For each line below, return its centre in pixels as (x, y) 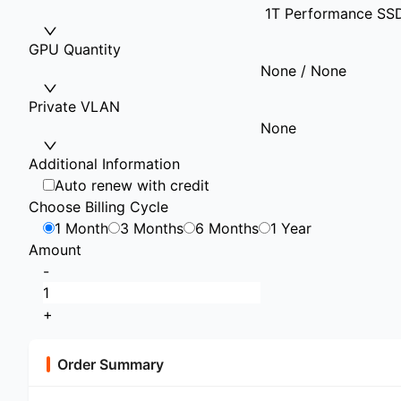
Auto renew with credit (132, 185)
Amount (55, 250)
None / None (303, 71)
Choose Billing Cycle (98, 207)
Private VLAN (74, 107)
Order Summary (111, 364)
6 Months (227, 228)
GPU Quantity (75, 49)
